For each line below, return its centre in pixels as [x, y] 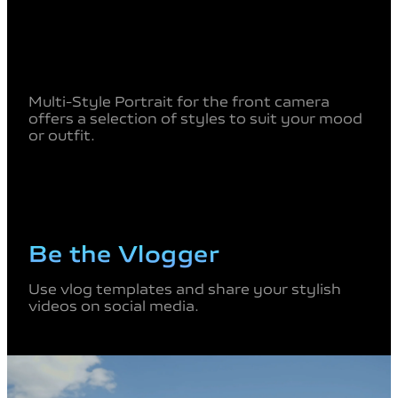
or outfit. [62, 134]
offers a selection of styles [129, 117]
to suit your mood [296, 117]
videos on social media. [114, 304]
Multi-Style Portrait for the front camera [179, 100]
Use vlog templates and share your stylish [185, 287]
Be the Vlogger [124, 251]
